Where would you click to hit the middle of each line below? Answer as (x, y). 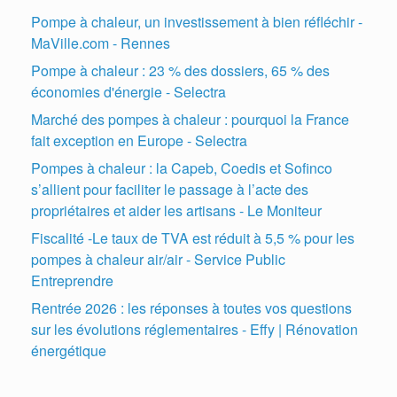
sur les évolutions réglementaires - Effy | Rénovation (195, 329)
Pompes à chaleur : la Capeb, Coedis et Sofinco (182, 167)
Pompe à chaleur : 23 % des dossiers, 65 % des (180, 70)
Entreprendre (72, 280)
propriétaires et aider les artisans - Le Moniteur (176, 210)
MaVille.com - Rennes (101, 43)
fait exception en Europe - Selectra (139, 140)
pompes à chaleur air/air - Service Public (158, 259)
